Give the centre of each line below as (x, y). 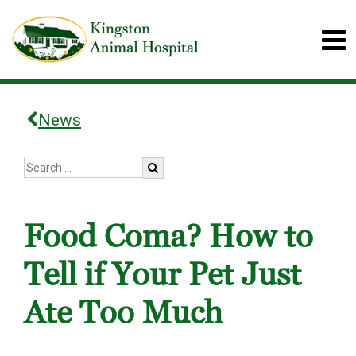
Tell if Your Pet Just (163, 275)
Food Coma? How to (168, 237)
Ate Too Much (123, 313)
